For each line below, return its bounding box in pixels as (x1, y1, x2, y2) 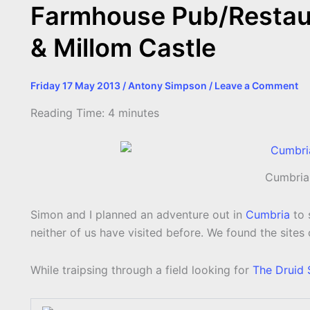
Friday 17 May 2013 (30, 79, 122, 91)
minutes (118, 106, 159, 120)
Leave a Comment (215, 79, 298, 91)
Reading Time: (30, 106, 108, 120)
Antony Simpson (128, 79, 209, 91)
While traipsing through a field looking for (30, 263, 253, 277)
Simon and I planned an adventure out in (30, 208, 246, 222)
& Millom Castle (30, 33, 216, 63)
